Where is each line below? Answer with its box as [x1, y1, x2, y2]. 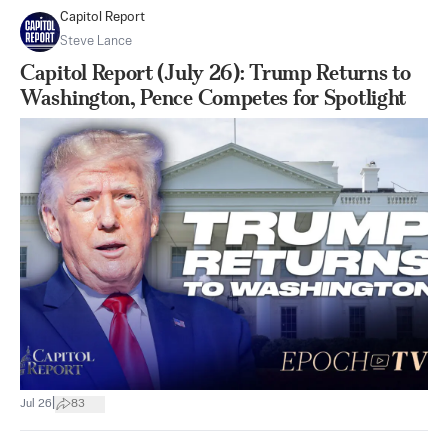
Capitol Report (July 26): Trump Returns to [20, 60, 411, 85]
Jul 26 [20, 397, 52, 410]
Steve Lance [60, 35, 132, 48]
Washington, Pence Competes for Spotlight [20, 85, 407, 110]
